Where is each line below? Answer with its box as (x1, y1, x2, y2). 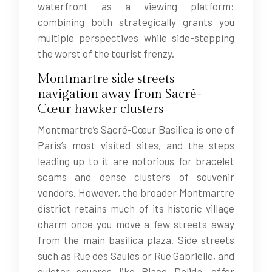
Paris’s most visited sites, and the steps (38, 139, 234, 151)
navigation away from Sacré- (38, 86, 202, 101)
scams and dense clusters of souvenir (38, 171, 234, 183)
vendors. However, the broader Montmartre (38, 186, 234, 199)
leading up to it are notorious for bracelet (38, 155, 234, 167)
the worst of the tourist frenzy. (38, 47, 174, 59)
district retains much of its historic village (38, 202, 234, 214)
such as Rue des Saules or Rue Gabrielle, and (38, 250, 234, 262)
